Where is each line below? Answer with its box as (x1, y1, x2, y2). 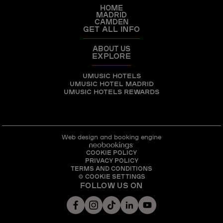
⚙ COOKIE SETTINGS (78, 171, 145, 180)
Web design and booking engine (62, 132, 161, 141)
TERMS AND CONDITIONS (71, 163, 152, 172)
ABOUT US (93, 43, 130, 53)
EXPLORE (92, 50, 131, 61)
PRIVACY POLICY (85, 155, 138, 164)
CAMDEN (95, 16, 128, 26)
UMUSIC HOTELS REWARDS (64, 87, 159, 96)
